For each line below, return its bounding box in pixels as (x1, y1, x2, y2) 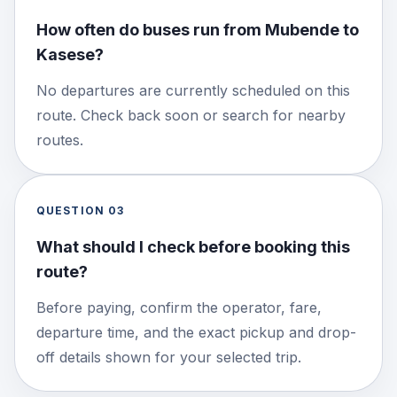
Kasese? (36, 44, 104, 64)
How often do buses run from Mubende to (36, 19, 359, 39)
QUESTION (36, 203, 108, 217)
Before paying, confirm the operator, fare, (36, 298, 322, 316)
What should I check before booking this (36, 237, 350, 256)
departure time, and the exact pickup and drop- (36, 323, 356, 341)
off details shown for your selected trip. (36, 347, 301, 366)
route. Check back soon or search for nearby (36, 105, 346, 124)
